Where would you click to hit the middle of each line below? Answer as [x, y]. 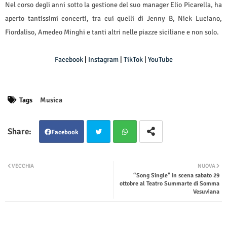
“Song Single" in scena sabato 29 [176, 176]
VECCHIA [23, 166]
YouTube [160, 60]
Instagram [103, 60]
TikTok [133, 60]
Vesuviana [206, 192]
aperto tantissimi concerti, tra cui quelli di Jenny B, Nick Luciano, [113, 19]
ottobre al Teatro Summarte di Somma [169, 184]
